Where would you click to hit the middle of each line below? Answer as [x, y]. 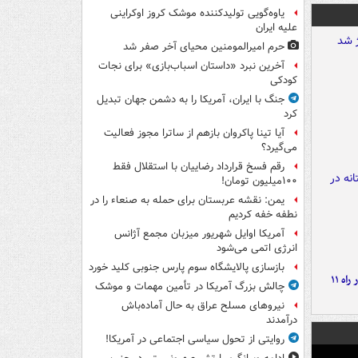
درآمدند [282, 320]
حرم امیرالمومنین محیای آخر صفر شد [204, 47]
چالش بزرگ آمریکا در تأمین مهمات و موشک [190, 287]
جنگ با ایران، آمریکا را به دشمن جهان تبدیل [191, 100]
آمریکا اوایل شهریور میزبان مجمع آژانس [199, 234]
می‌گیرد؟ [279, 148]
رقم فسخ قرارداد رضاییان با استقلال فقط [199, 167]
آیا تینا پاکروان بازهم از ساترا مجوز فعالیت [194, 133]
